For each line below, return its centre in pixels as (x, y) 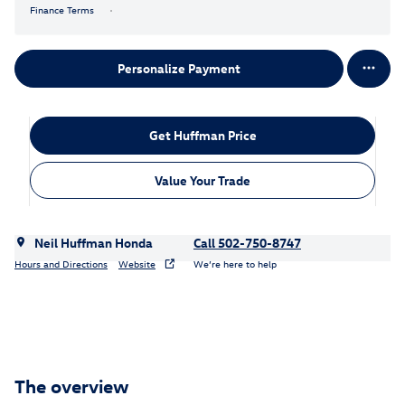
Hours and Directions (61, 263)
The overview (72, 386)
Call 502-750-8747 (247, 243)
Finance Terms (62, 9)
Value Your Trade (202, 180)
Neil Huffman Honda (94, 243)
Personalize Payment (179, 69)
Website (137, 263)
